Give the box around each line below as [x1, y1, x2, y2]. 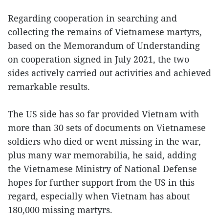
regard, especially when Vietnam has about [8, 190, 190, 202]
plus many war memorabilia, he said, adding [8, 149, 197, 161]
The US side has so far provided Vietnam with [8, 108, 199, 120]
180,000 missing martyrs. [8, 203, 112, 216]
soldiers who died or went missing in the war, [8, 135, 201, 147]
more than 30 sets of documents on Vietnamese [8, 121, 206, 133]
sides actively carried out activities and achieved [8, 66, 211, 79]
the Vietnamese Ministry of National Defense [8, 162, 197, 175]
